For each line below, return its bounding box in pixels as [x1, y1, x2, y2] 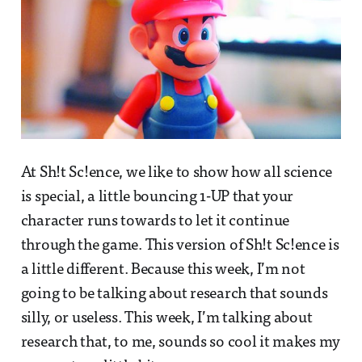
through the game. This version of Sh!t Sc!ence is [20, 238, 339, 254]
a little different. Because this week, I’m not [20, 263, 305, 278]
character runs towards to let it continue [20, 214, 290, 229]
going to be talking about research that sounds [20, 287, 328, 302]
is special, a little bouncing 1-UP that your [20, 190, 294, 205]
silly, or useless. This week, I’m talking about [20, 311, 313, 326]
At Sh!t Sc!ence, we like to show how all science [20, 166, 333, 181]
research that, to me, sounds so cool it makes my [20, 335, 341, 351]
